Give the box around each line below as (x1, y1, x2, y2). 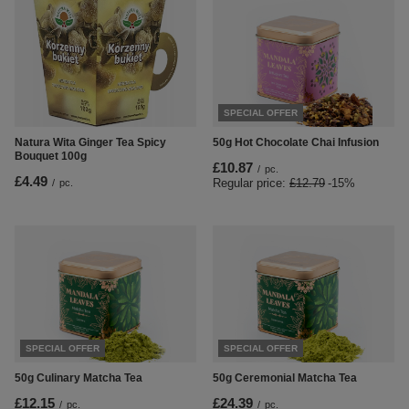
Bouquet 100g (15, 150, 87, 163)
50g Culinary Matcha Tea (15, 372, 142, 385)
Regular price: (213, 176, 289, 191)
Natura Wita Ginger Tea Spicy (15, 136, 166, 150)
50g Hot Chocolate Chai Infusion (213, 136, 379, 150)
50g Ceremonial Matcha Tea (213, 372, 357, 385)
